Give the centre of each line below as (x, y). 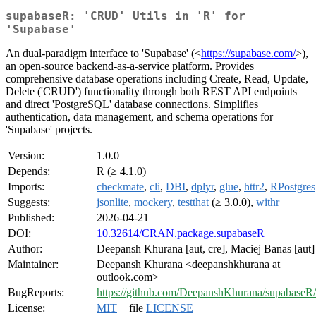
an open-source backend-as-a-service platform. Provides (130, 66)
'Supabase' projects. (49, 130)
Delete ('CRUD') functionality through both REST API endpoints (151, 92)
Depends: (29, 171)
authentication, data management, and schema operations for (139, 117)
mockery (153, 202)
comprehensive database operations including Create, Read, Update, (157, 79)
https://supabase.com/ (248, 54)
